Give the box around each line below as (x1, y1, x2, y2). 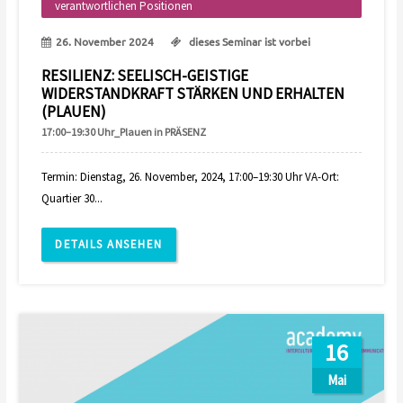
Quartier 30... (41, 191, 103, 207)
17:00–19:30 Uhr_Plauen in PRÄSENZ (41, 125, 207, 139)
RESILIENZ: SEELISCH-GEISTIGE (41, 66, 249, 86)
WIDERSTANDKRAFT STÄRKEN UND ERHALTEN (41, 84, 345, 104)
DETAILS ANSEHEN (55, 237, 163, 253)
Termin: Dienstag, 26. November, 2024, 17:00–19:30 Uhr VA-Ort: (41, 169, 340, 185)
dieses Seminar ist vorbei (186, 34, 311, 49)
